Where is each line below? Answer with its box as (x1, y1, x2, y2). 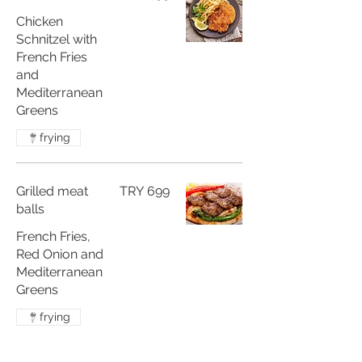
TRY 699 (120, 183, 170, 199)
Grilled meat (16, 183, 88, 199)
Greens (16, 282, 58, 297)
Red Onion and (16, 246, 103, 262)
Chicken (16, 14, 63, 29)
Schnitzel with (16, 32, 97, 47)
